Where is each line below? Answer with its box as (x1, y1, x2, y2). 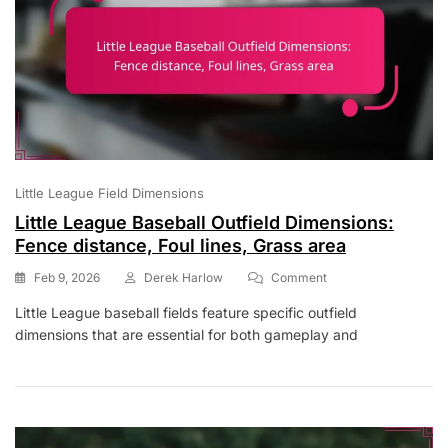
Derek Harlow (144, 269, 223, 285)
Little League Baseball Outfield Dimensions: (15, 211, 394, 233)
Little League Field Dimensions (15, 184, 204, 201)
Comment (271, 269, 327, 285)
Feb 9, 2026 (34, 269, 100, 285)
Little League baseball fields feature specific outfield (15, 303, 357, 321)
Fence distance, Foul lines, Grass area (15, 234, 346, 256)
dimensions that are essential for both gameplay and (15, 325, 358, 343)
